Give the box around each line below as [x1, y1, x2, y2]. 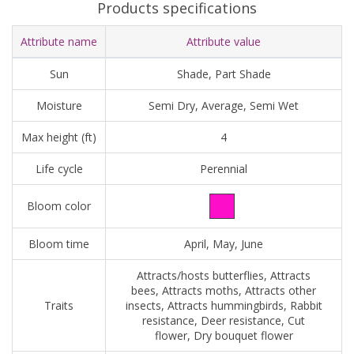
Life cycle [35, 161, 83, 177]
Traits [44, 298, 73, 314]
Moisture [36, 98, 82, 114]
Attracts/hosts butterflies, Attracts [137, 268, 311, 284]
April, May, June [184, 236, 263, 252]
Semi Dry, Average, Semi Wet [149, 98, 299, 114]
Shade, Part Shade [176, 66, 271, 82]
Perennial [200, 161, 247, 177]
